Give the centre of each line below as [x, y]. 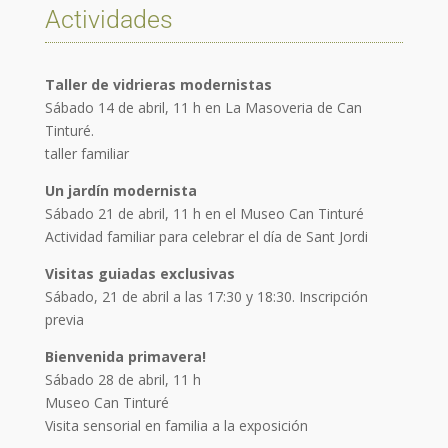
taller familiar [86, 153]
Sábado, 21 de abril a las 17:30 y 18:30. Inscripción [206, 296]
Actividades [108, 19]
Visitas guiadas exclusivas [139, 273]
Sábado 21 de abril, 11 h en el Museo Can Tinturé [204, 213]
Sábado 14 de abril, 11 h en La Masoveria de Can [203, 107]
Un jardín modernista [120, 190]
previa [64, 319]
